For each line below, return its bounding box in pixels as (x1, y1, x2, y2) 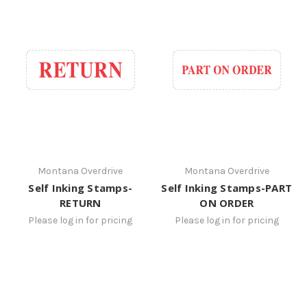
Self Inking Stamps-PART (161, 180, 293, 195)
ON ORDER (199, 195, 254, 210)
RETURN (60, 195, 101, 210)
